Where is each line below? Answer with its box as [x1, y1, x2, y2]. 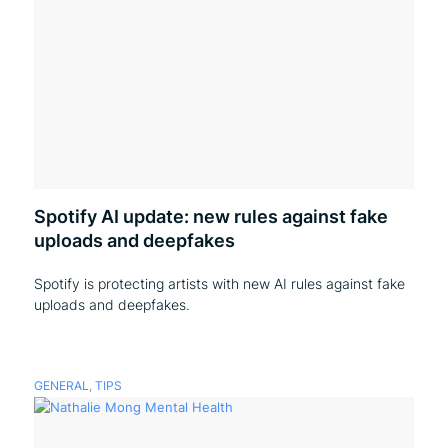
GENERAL [33, 379, 89, 393]
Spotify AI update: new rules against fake [33, 206, 388, 227]
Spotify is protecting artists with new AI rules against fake [33, 275, 405, 292]
